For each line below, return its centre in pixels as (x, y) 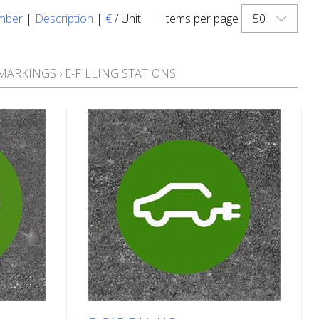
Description (64, 19)
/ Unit (126, 19)
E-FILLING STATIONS (120, 73)
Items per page (200, 19)
